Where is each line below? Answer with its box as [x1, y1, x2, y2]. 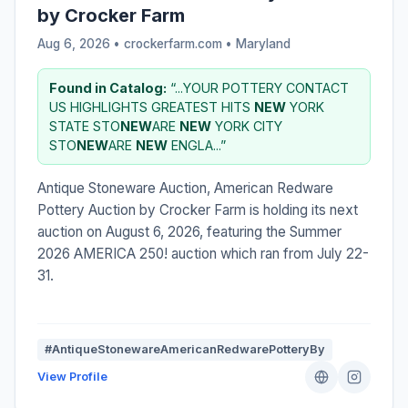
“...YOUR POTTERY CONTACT [167, 79, 349, 96]
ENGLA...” [168, 137, 226, 153]
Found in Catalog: [49, 79, 167, 96]
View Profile [37, 369, 107, 383]
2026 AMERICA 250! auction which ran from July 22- [37, 244, 369, 262]
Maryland [236, 36, 291, 51]
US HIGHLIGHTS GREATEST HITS [49, 98, 254, 115]
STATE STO [49, 117, 120, 134]
